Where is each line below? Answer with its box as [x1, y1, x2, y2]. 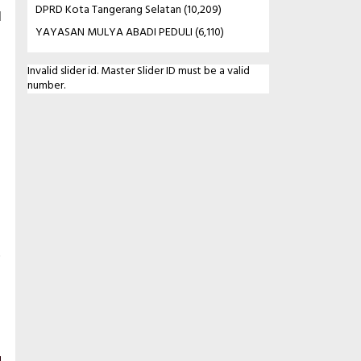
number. [27, 76, 65, 95]
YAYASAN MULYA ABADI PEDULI [35, 23, 193, 42]
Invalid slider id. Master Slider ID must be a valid [27, 61, 250, 81]
